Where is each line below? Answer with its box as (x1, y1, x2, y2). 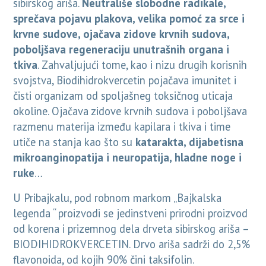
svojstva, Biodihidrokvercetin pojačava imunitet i (13, 73, 237, 88)
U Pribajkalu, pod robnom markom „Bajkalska (13, 191, 222, 205)
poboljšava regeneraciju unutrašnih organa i (13, 42, 230, 57)
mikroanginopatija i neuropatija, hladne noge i (13, 150, 242, 165)
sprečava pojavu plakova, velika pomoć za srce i (13, 11, 245, 26)
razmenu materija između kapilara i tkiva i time (13, 119, 231, 134)
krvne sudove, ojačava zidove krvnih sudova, (13, 27, 230, 42)
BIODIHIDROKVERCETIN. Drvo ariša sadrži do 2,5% (13, 237, 251, 252)
